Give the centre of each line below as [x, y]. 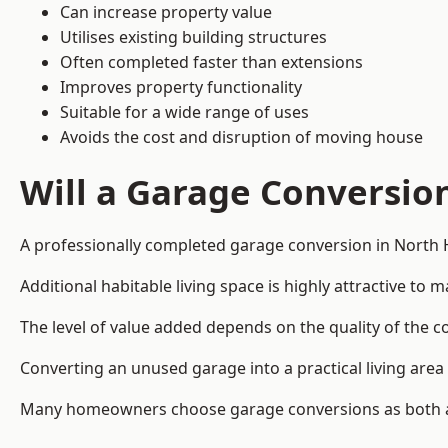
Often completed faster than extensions [211, 62]
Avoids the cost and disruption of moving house [241, 137]
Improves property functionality [181, 87]
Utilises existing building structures [193, 37]
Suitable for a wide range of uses [184, 112]
